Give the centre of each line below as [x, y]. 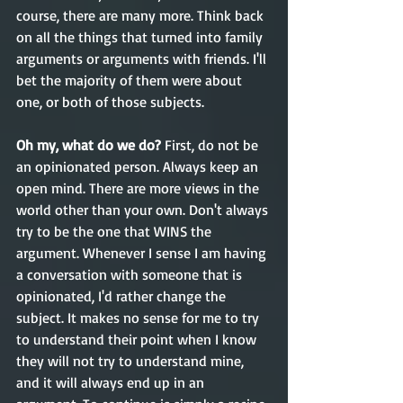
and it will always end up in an [112, 382]
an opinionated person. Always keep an [139, 166]
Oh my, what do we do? [90, 145]
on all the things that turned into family [141, 37]
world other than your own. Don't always [144, 210]
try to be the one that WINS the [116, 231]
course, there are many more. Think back [142, 15]
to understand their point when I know [138, 339]
